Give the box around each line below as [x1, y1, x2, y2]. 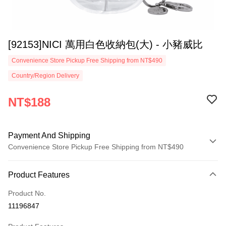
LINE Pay [8, 212, 38, 220]
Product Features [8, 171, 70, 179]
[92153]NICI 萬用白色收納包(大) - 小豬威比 [8, 39, 203, 50]
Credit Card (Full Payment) [8, 175, 94, 183]
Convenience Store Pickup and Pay [8, 193, 121, 201]
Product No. [8, 189, 46, 197]
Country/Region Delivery [12, 72, 79, 79]
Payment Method [13, 158, 67, 166]
